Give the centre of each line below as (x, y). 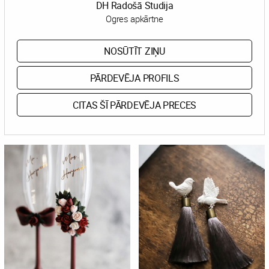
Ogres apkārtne (134, 18)
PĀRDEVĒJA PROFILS (134, 78)
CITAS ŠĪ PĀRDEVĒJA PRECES (134, 105)
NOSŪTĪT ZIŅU (134, 51)
